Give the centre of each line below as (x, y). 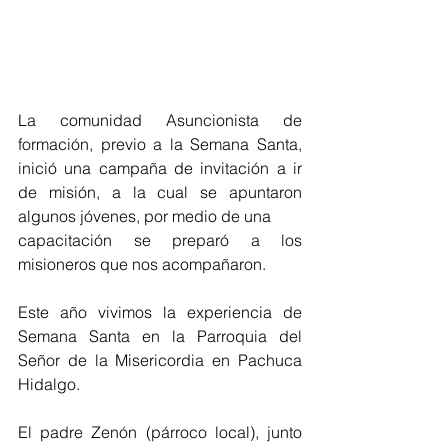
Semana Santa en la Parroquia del (160, 335)
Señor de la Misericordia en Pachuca (160, 359)
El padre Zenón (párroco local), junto (160, 431)
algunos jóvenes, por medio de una (146, 215)
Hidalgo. (49, 383)
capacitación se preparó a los (160, 239)
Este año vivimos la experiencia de (160, 311)
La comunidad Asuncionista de (160, 119)
